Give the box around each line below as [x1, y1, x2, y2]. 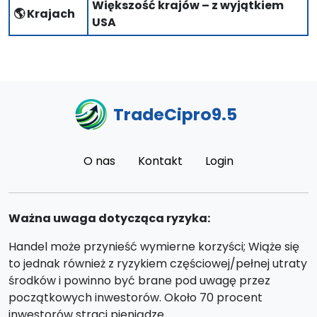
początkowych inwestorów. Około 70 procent [8, 289, 263, 306]
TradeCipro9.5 [113, 103, 237, 127]
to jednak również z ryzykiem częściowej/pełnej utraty [8, 255, 307, 272]
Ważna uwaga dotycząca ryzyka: [8, 210, 210, 227]
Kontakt [138, 153, 183, 170]
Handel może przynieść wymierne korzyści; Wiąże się [8, 238, 299, 255]
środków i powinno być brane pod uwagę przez [8, 272, 270, 289]
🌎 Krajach [13, 6, 75, 23]
